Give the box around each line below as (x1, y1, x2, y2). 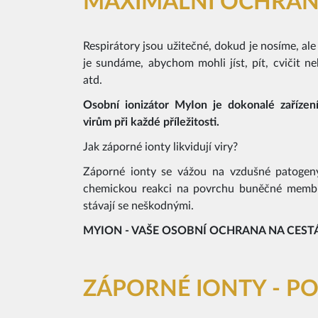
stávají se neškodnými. (83, 200, 194, 212)
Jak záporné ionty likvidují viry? (83, 141, 238, 153)
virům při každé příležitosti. (83, 116, 219, 128)
